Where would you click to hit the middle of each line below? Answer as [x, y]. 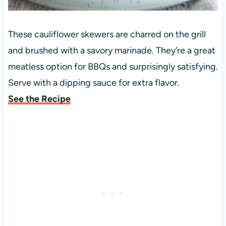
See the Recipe [39, 99]
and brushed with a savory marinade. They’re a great [111, 51]
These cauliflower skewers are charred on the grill [107, 35]
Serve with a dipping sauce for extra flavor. [94, 83]
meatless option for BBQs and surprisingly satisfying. [113, 67]
